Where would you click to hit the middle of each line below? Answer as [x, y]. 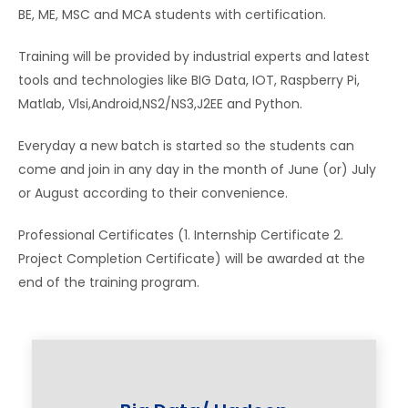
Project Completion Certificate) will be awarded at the [192, 258]
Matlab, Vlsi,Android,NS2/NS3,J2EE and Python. [160, 103]
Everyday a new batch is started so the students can [186, 145]
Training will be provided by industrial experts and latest [194, 56]
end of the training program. [109, 282]
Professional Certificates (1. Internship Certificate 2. [181, 235]
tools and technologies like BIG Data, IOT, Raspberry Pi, [189, 80]
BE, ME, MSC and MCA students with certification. [172, 14]
